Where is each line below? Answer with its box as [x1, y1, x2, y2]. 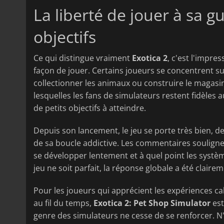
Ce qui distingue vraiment [33, 52, 132, 64]
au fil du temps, [33, 197, 93, 209]
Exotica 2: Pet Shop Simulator [93, 197, 210, 209]
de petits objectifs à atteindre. [33, 102, 146, 114]
